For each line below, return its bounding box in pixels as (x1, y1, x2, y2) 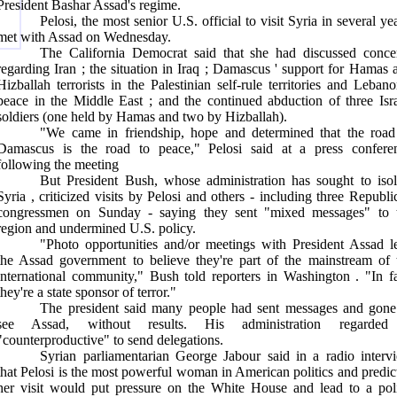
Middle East (73, 93, 144, 108)
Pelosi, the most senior (40, 13, 173, 28)
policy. (159, 221, 197, 236)
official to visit (202, 13, 288, 28)
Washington (283, 269, 350, 284)
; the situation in (81, 61, 178, 76)
